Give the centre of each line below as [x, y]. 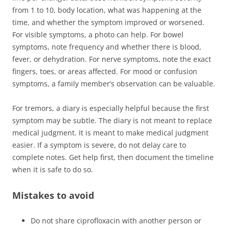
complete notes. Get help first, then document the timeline [113, 157]
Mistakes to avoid [53, 195]
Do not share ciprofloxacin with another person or [116, 220]
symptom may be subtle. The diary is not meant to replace [112, 120]
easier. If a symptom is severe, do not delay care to [99, 145]
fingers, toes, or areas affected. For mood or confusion [105, 71]
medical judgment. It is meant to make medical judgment [110, 132]
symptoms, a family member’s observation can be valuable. [114, 83]
